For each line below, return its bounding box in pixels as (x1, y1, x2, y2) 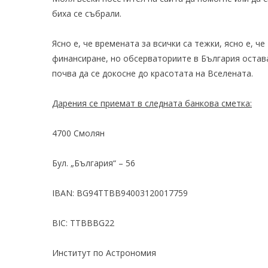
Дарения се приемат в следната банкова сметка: (52, 98, 252, 109)
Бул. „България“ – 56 (52, 157, 135, 169)
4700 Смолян (52, 127, 105, 139)
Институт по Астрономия (52, 247, 156, 258)
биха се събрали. (52, 8, 121, 19)
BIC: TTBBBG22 (52, 217, 114, 229)
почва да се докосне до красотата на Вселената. (52, 68, 253, 79)
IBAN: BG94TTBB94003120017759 (52, 187, 188, 199)
